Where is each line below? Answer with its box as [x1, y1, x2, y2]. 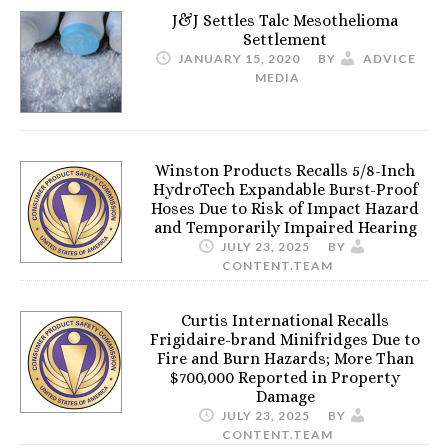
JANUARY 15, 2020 [178, 51, 300, 66]
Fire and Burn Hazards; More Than [156, 349, 414, 368]
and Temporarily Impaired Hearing [153, 218, 417, 237]
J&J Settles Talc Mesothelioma [172, 11, 398, 30]
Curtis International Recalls [181, 311, 389, 330]
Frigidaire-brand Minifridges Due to [150, 330, 420, 349]
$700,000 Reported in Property [170, 368, 400, 387]
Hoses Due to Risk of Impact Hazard [151, 199, 419, 218]
